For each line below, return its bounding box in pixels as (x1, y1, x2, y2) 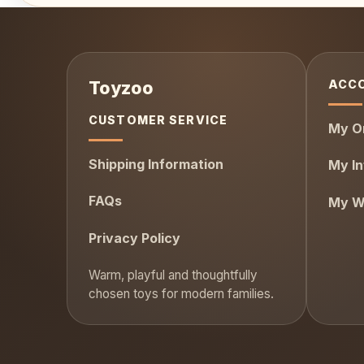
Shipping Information (89, 155, 223, 172)
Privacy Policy (89, 230, 180, 247)
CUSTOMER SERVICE (89, 113, 228, 128)
